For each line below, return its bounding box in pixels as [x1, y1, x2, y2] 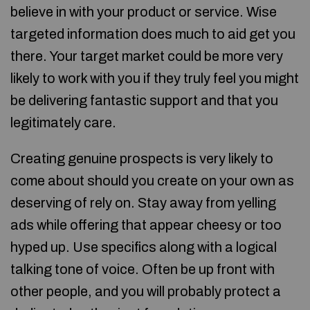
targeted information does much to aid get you [10, 26, 295, 42]
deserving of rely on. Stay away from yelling [10, 195, 276, 210]
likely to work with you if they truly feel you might [10, 71, 299, 86]
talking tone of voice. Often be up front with [10, 262, 275, 277]
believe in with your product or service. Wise [10, 4, 277, 19]
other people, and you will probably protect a [10, 284, 281, 299]
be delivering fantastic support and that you [10, 93, 278, 108]
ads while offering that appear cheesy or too [10, 217, 282, 232]
